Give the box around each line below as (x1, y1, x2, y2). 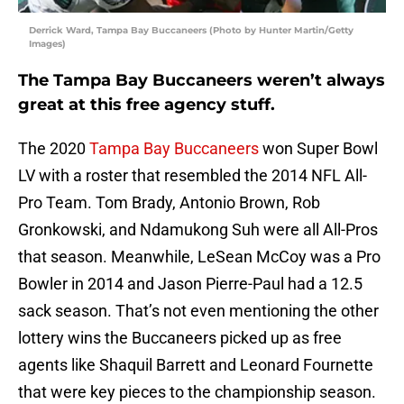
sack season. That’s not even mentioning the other (18, 301, 379, 321)
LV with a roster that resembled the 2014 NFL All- (18, 166, 367, 186)
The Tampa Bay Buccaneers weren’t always (18, 70, 385, 91)
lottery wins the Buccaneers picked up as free (18, 328, 342, 348)
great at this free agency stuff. (18, 95, 275, 115)
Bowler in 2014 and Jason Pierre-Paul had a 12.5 (18, 274, 363, 294)
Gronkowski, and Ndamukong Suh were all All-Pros (18, 220, 378, 240)
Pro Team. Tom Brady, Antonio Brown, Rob (18, 193, 320, 213)
